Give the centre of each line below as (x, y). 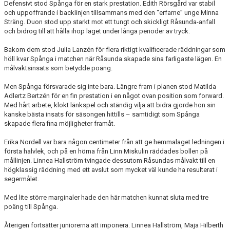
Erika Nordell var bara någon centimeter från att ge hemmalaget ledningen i (114, 142)
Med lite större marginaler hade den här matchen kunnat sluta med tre (106, 197)
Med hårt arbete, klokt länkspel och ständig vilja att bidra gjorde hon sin (110, 105)
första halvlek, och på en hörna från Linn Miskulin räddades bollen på (106, 151)
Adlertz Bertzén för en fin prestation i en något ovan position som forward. (114, 96)
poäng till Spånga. (31, 207)
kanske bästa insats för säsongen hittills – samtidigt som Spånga (102, 114)
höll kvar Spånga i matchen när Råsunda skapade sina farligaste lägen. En (113, 59)
